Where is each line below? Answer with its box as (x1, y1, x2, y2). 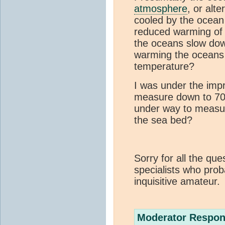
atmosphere (134, 3, 187, 15)
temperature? (134, 61, 194, 72)
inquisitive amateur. (134, 176, 220, 187)
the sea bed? (134, 115, 192, 126)
